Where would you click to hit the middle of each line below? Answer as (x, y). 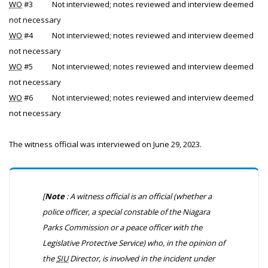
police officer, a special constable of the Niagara (126, 212)
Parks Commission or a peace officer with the (122, 227)
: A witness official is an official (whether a (138, 196)
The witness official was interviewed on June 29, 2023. (105, 144)
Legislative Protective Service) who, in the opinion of (134, 243)
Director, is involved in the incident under (141, 258)
